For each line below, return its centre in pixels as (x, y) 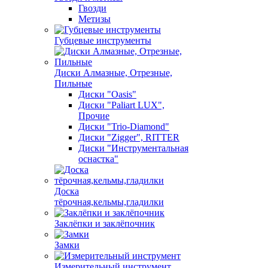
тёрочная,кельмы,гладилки (109, 202)
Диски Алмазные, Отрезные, (113, 73)
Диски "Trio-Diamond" (124, 127)
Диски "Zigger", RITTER (129, 137)
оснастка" (98, 159)
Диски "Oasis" (107, 94)
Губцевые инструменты (103, 40)
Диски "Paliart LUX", (121, 105)
